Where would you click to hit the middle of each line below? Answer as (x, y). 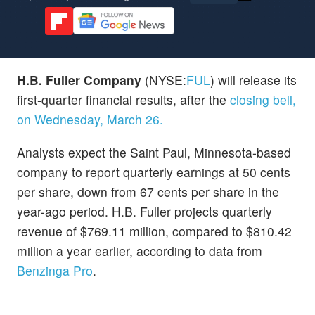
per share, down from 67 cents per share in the (148, 191)
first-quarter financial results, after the (123, 99)
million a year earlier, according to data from (140, 250)
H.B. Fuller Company (79, 79)
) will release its (253, 79)
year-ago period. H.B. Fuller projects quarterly (144, 211)
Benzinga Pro (55, 270)
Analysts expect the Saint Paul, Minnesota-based (154, 152)
